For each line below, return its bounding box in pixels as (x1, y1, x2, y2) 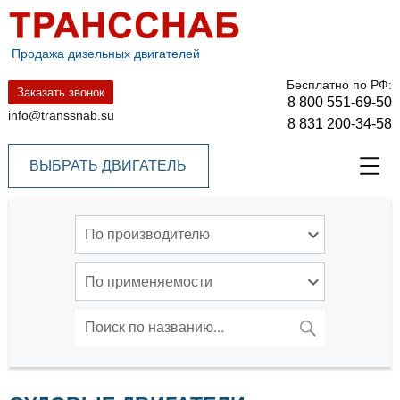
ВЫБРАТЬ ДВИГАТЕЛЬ (29, 158, 187, 174)
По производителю (85, 227, 210, 243)
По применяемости (85, 274, 212, 290)
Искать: (75, 314, 124, 330)
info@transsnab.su (7, 108, 114, 123)
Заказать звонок (16, 86, 104, 100)
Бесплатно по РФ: (287, 78, 393, 93)
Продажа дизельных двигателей (7, 46, 200, 62)
